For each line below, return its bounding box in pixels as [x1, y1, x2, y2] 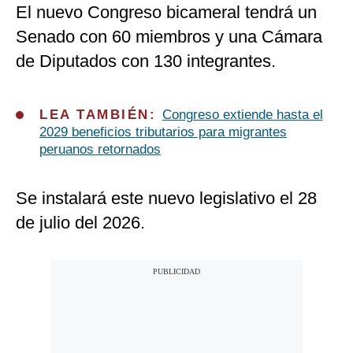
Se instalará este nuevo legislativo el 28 [16, 188, 317, 209]
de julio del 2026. [16, 213, 145, 233]
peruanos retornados [39, 142, 161, 158]
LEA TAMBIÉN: [39, 107, 162, 123]
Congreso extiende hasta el [162, 107, 323, 123]
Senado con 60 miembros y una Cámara [16, 27, 322, 47]
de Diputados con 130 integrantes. [16, 51, 276, 72]
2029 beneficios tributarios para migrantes [39, 124, 287, 140]
